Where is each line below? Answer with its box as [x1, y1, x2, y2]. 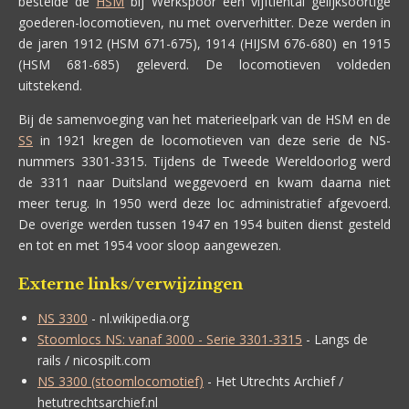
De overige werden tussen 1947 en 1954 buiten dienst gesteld [18, 215, 391, 233]
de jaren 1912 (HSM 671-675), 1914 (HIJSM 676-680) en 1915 [18, 35, 391, 52]
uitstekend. [18, 77, 82, 94]
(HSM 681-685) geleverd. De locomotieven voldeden [18, 56, 391, 73]
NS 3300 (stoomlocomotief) [37, 372, 204, 390]
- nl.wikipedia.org [88, 309, 189, 327]
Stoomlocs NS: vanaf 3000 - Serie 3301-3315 [37, 330, 302, 348]
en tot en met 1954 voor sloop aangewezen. [18, 236, 281, 254]
